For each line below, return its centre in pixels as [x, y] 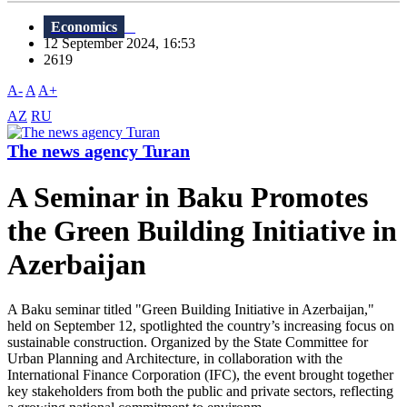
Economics [84, 27]
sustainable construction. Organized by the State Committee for [188, 342]
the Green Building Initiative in [202, 231]
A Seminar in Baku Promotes [188, 198]
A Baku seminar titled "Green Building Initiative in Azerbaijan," [191, 309]
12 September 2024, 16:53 [125, 44]
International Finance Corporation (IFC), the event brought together [200, 374]
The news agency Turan [99, 151]
